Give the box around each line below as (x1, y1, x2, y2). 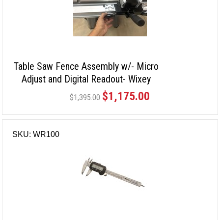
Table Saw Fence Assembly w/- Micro (13, 60, 159, 72)
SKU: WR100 (12, 130, 60, 138)
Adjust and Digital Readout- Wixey (21, 73, 151, 85)
